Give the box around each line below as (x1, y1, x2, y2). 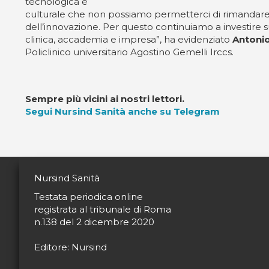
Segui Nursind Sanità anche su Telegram (25, 106, 220, 117)
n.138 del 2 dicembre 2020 (34, 216, 154, 228)
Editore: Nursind (34, 241, 107, 253)
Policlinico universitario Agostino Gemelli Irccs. (25, 46, 234, 58)
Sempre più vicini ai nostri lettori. (25, 93, 184, 104)
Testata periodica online (34, 191, 143, 202)
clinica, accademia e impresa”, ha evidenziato (25, 34, 232, 45)
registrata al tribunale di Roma (34, 204, 171, 215)
